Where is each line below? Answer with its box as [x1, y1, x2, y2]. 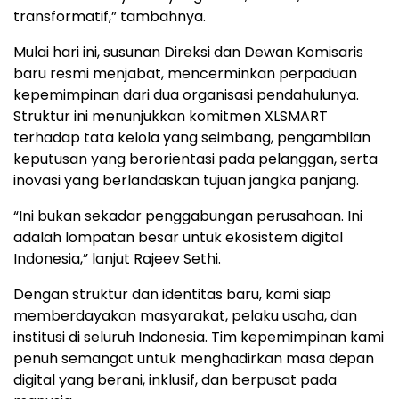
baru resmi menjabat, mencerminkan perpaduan [13, 63, 357, 84]
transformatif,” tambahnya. [13, 6, 206, 27]
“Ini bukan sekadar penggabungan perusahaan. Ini [13, 206, 362, 226]
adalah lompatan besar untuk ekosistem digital [13, 227, 343, 248]
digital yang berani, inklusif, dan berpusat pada [13, 370, 337, 390]
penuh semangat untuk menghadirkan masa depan [13, 348, 374, 369]
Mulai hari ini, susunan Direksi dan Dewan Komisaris [13, 42, 363, 62]
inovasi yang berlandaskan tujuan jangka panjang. [13, 170, 359, 191]
